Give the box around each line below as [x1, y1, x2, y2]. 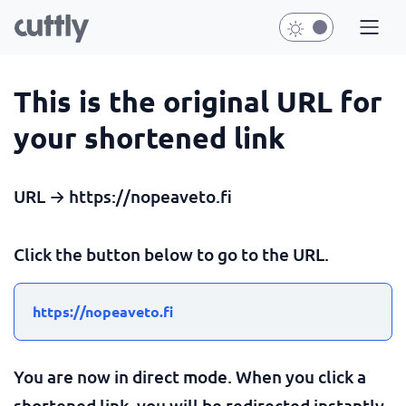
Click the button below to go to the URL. [14, 243, 329, 266]
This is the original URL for [14, 83, 382, 120]
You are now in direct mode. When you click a [14, 365, 366, 388]
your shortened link [14, 120, 285, 156]
